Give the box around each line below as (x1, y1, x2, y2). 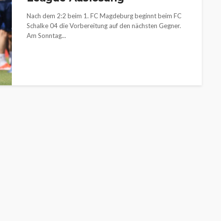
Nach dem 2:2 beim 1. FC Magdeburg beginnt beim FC (27, 12, 182, 20)
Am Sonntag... (27, 32, 66, 39)
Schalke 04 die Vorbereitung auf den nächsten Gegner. (27, 22, 181, 30)
